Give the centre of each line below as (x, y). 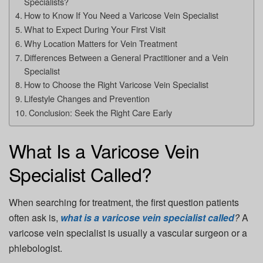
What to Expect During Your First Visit (95, 29)
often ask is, (35, 218)
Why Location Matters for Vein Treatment (100, 43)
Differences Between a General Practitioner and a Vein (126, 57)
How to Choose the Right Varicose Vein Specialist (116, 84)
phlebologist (34, 248)
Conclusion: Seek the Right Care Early (100, 112)
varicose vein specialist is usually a (83, 233)
